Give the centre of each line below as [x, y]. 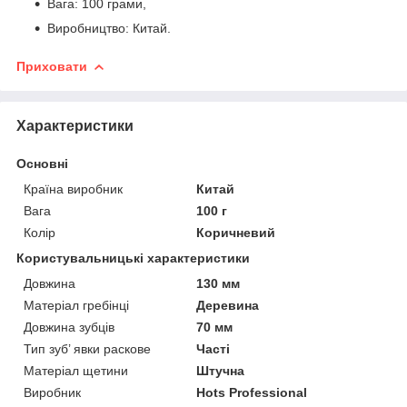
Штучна [221, 370]
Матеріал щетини [76, 370]
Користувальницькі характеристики [133, 258]
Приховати [52, 66]
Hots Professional [252, 392]
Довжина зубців [69, 327]
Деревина [228, 305]
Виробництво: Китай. [109, 28]
